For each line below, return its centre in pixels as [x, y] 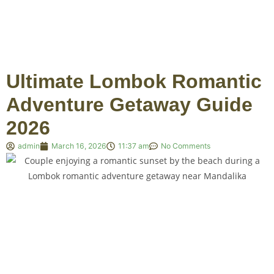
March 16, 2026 [79, 146]
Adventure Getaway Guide [129, 105]
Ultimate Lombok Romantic [134, 81]
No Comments [186, 146]
